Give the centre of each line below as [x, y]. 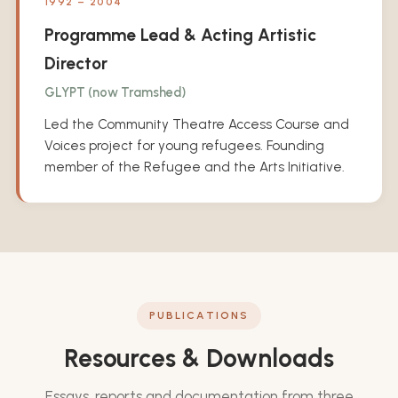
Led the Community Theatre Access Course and [196, 124]
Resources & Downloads [199, 358]
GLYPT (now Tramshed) [115, 92]
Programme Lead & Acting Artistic [180, 35]
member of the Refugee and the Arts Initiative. [194, 167]
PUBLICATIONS [199, 316]
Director [76, 63]
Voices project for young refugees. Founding [184, 145]
